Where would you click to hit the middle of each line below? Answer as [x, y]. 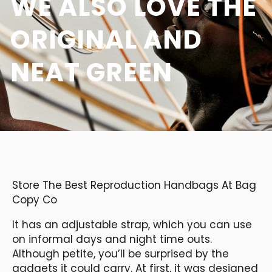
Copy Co [35, 199]
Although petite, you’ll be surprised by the [121, 253]
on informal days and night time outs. [112, 239]
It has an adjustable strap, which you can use [132, 224]
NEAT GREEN [91, 72]
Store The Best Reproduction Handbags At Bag [134, 185]
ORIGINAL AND [106, 39]
